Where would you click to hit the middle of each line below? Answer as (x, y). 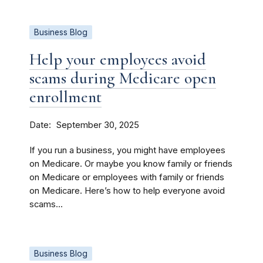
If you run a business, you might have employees (127, 150)
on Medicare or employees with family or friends (127, 177)
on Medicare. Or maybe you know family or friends (131, 164)
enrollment (65, 97)
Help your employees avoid (118, 59)
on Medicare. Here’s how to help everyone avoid (127, 191)
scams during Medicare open (123, 78)
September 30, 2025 (98, 125)
